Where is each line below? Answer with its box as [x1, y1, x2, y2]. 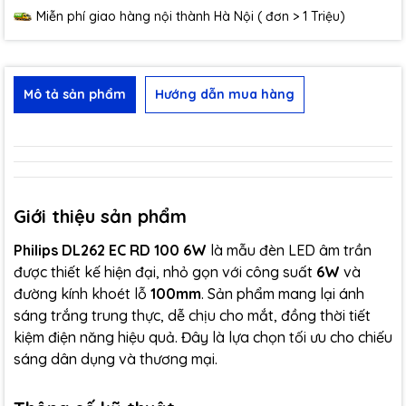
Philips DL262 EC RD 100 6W [14, 241, 207, 259]
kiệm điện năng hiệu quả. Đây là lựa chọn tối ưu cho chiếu [14, 328, 392, 346]
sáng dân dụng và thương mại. [14, 350, 217, 368]
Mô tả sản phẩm [24, 86, 126, 102]
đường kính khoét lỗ [14, 285, 150, 303]
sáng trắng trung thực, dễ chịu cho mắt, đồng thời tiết [14, 306, 371, 324]
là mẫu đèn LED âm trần [207, 241, 372, 259]
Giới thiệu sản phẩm [14, 205, 187, 227]
